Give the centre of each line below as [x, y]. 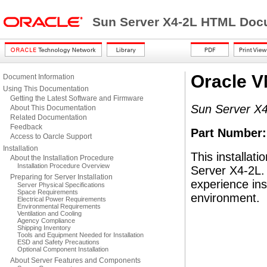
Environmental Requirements [59, 206]
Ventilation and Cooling [49, 213]
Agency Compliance [46, 221]
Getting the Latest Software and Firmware [77, 98]
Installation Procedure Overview [63, 166]
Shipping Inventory [44, 228]
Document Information [39, 77]
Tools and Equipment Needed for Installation [80, 235]
